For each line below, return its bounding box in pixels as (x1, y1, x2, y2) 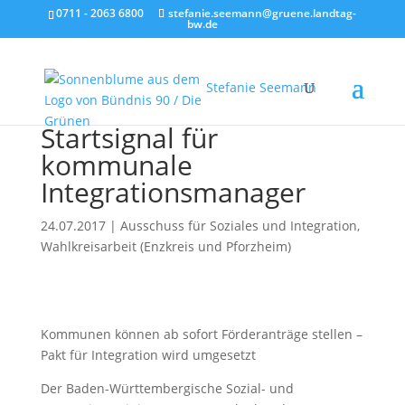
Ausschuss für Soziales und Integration (119, 217, 357, 234)
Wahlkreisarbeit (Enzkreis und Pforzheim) (40, 238, 291, 255)
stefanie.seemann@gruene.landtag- (168, 5, 357, 21)
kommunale (40, 146, 193, 184)
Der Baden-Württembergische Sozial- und (40, 380, 294, 397)
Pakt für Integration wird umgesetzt (40, 346, 256, 363)
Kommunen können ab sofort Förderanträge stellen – (40, 325, 363, 343)
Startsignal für (40, 119, 218, 156)
